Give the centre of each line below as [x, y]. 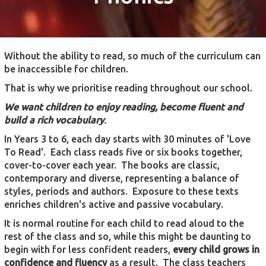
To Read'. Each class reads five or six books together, [123, 152]
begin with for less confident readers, [88, 249]
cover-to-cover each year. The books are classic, [112, 165]
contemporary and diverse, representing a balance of [122, 178]
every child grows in [216, 249]
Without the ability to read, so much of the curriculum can [132, 56]
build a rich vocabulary [54, 120]
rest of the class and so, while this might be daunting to [128, 236]
